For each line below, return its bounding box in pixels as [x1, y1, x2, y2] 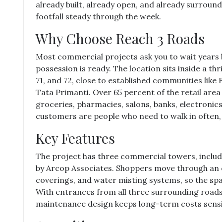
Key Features [36, 129, 115, 147]
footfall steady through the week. [36, 11, 161, 21]
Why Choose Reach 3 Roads [36, 29, 205, 48]
